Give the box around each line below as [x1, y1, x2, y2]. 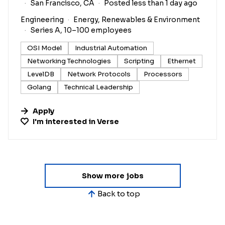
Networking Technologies [27, 56, 111, 65]
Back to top [97, 189, 140, 199]
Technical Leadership [64, 82, 133, 91]
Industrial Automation [75, 43, 147, 52]
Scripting [124, 56, 154, 65]
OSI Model [27, 43, 62, 52]
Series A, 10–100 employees [30, 25, 132, 35]
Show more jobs [81, 171, 144, 180]
